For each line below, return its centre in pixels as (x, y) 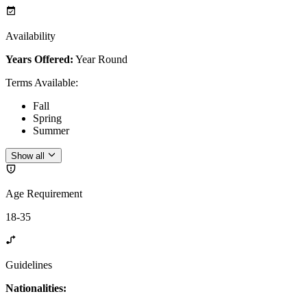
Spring (47, 118)
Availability (30, 36)
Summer (51, 130)
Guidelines (29, 265)
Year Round (101, 59)
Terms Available (40, 82)
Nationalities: (36, 288)
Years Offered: (39, 59)
